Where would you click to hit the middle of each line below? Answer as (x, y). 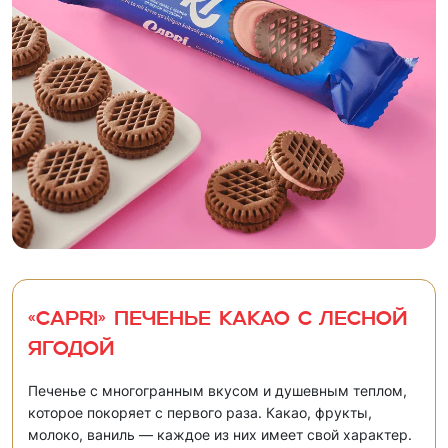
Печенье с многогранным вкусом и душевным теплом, (217, 391)
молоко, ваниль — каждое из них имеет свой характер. (220, 435)
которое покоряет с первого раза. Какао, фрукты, (200, 413)
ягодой (71, 350)
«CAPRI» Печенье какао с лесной (218, 320)
